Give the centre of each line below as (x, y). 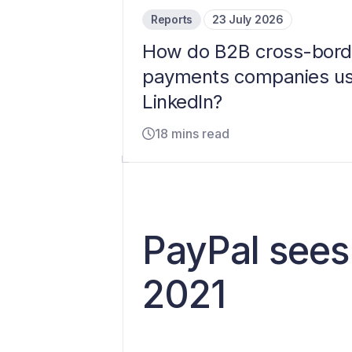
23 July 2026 (248, 19)
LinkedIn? (182, 101)
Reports (172, 19)
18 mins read (192, 133)
